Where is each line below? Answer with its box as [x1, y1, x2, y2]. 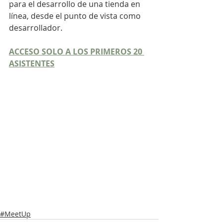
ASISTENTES [9, 58, 55, 69]
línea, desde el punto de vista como [9, 10, 143, 21]
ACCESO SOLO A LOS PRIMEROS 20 [9, 46, 144, 57]
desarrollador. [9, 22, 62, 33]
